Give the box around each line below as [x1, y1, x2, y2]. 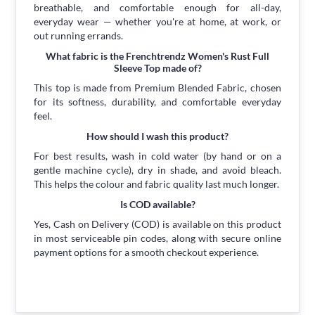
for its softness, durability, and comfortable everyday [34, 96, 281, 108]
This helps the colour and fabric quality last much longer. [34, 178, 280, 191]
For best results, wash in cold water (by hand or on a [34, 150, 281, 162]
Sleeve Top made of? [113, 62, 202, 75]
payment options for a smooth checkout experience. [34, 246, 259, 259]
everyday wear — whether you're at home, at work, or [34, 15, 281, 28]
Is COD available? [120, 198, 195, 211]
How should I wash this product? [86, 130, 229, 143]
